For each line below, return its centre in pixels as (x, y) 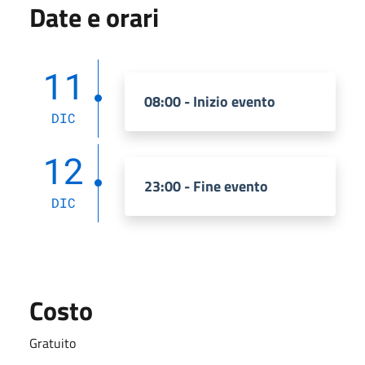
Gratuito (53, 343)
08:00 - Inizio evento (210, 101)
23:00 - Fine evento (206, 186)
